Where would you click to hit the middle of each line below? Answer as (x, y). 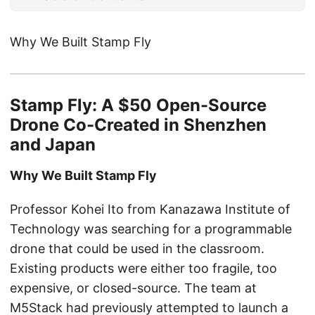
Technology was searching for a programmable (151, 229)
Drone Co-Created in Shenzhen (138, 125)
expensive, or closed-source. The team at (133, 288)
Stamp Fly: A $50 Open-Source (138, 105)
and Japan (53, 145)
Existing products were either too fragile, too (143, 269)
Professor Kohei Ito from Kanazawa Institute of (150, 210)
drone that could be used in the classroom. (137, 249)
